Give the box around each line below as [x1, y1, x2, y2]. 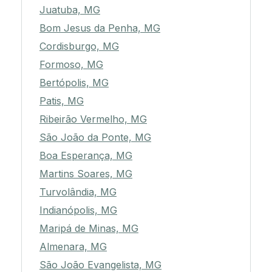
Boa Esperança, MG [39, 149, 132, 162]
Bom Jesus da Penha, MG [39, 22, 160, 35]
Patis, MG [39, 95, 84, 107]
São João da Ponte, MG [39, 131, 151, 144]
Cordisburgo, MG [39, 40, 119, 53]
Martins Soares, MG [39, 168, 132, 180]
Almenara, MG [39, 240, 107, 253]
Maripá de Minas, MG [39, 222, 138, 235]
